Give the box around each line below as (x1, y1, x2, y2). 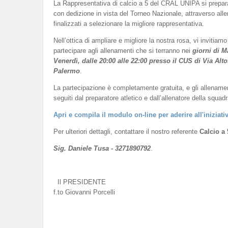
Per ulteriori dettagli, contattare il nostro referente (53, 127, 199, 135)
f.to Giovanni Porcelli (53, 188, 115, 196)
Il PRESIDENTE (53, 178, 106, 186)
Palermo (53, 67, 80, 75)
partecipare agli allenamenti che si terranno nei (53, 46, 192, 54)
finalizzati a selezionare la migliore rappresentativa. (53, 19, 204, 27)
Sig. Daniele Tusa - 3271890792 (53, 144, 151, 152)
